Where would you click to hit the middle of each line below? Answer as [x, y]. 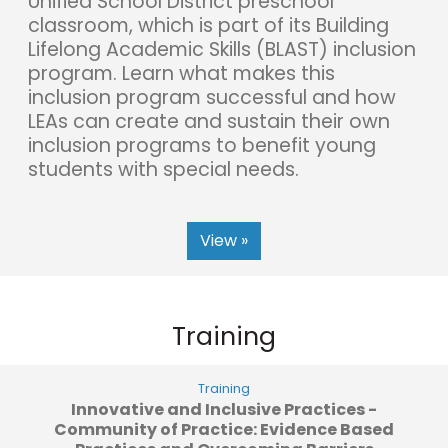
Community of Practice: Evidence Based [224, 429]
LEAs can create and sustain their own [209, 121]
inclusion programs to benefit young [202, 145]
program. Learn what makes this [181, 73]
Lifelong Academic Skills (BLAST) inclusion [222, 49]
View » [224, 240]
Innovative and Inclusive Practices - [224, 409]
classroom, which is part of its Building [208, 25]
